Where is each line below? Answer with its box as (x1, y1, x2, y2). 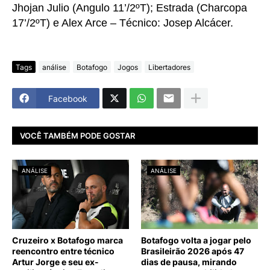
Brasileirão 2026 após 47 (141, 246, 244, 257)
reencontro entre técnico (12, 246, 115, 257)
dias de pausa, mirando (141, 257, 237, 268)
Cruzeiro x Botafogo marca (12, 235, 123, 246)
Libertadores (148, 62, 190, 72)
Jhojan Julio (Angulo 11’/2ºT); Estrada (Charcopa (12, 2, 247, 14)
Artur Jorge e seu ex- (12, 257, 99, 268)
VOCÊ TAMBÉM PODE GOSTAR (20, 130, 135, 140)
